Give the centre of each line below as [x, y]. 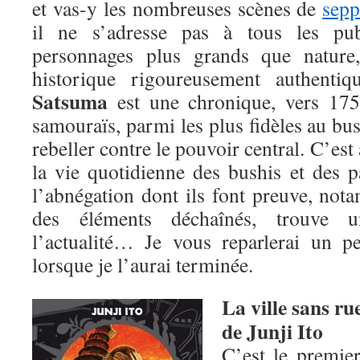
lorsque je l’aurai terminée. [143, 264]
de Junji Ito [272, 331]
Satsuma [70, 101]
